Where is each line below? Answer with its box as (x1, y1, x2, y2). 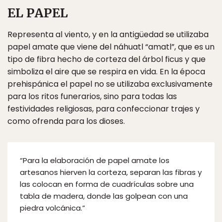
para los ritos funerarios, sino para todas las (7, 91, 177, 103)
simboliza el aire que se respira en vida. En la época (7, 66, 205, 78)
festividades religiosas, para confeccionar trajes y (7, 103, 200, 115)
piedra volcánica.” (20, 203, 85, 214)
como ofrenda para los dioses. (7, 115, 125, 127)
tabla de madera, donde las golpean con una (20, 191, 188, 202)
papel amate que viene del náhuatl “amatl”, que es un (7, 41, 215, 53)
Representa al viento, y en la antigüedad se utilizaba (7, 29, 209, 41)
